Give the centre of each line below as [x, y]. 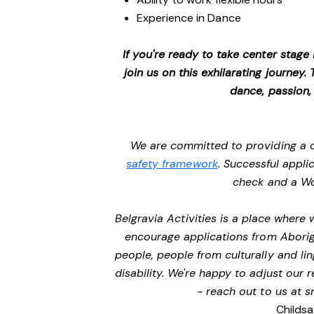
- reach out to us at [251, 291]
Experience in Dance [189, 18]
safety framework [172, 164]
